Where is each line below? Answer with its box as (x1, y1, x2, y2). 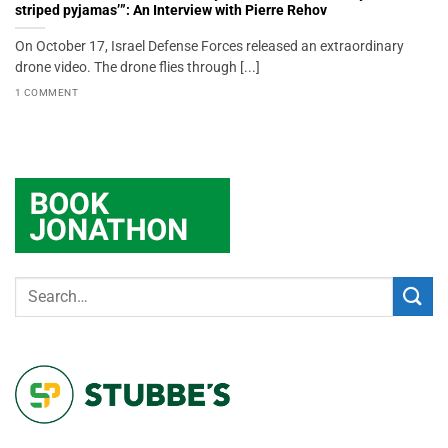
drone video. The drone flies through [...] (15, 59, 260, 76)
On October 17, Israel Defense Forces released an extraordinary (15, 38, 404, 55)
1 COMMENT (15, 86, 79, 98)
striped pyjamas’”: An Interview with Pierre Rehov (15, 2, 327, 19)
